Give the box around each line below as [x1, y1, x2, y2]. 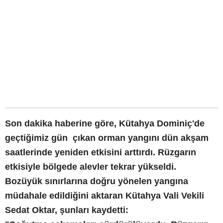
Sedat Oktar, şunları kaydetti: [5, 205, 128, 215]
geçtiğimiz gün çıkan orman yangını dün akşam [5, 132, 209, 143]
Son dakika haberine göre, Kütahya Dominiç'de [5, 118, 205, 128]
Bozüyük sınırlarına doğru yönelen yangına [5, 176, 188, 186]
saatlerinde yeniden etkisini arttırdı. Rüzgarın [5, 147, 196, 157]
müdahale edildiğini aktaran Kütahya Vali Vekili [5, 190, 204, 201]
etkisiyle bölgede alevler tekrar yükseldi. [5, 161, 176, 172]
